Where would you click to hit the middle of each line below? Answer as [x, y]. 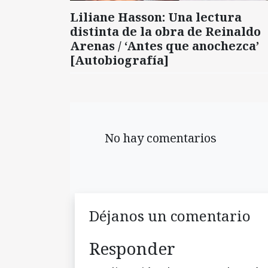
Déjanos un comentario [170, 216]
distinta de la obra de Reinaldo [165, 32]
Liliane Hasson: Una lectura [156, 17]
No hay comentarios [158, 138]
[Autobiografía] [119, 60]
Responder [132, 249]
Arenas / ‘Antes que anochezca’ [165, 46]
